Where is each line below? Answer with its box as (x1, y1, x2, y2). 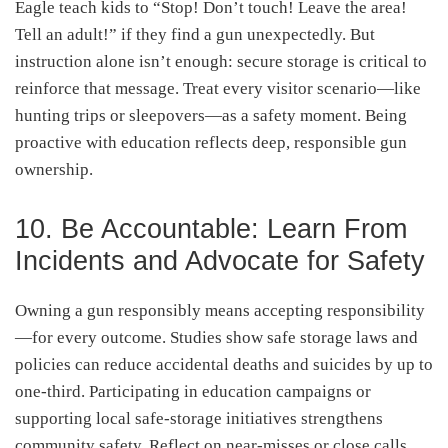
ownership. (15, 159, 93, 179)
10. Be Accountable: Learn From (15, 213, 407, 244)
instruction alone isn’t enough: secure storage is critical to (15, 51, 427, 71)
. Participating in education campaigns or (81, 381, 371, 401)
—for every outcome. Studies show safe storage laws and (15, 327, 418, 347)
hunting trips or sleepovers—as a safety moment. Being (15, 105, 407, 125)
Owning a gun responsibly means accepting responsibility (15, 300, 425, 320)
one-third (15, 381, 81, 401)
